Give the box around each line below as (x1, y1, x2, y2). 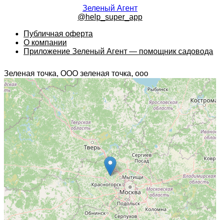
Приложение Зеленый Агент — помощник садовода (24, 47, 213, 55)
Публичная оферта (24, 29, 93, 38)
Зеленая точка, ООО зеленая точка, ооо (4, 69, 148, 78)
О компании (24, 38, 67, 47)
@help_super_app (78, 13, 142, 21)
